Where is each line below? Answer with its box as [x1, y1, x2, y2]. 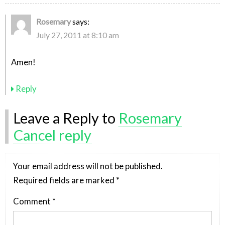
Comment [13, 196, 52, 207]
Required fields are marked [13, 175, 116, 185]
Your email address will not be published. [13, 161, 163, 171]
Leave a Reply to [14, 109, 119, 127]
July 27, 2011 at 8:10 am [36, 30, 119, 40]
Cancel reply [14, 126, 91, 144]
